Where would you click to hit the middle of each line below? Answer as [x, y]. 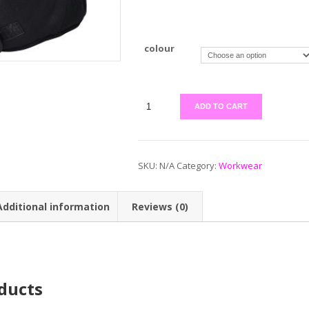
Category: [197, 166]
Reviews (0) [160, 207]
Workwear [240, 166]
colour [160, 48]
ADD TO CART [221, 106]
